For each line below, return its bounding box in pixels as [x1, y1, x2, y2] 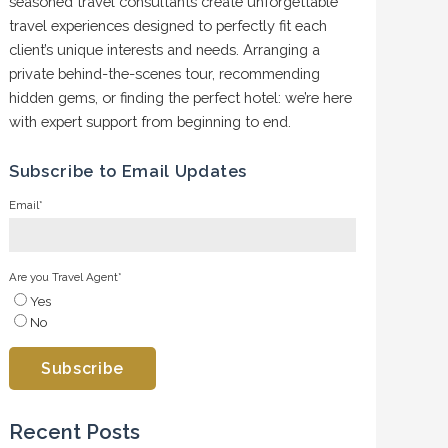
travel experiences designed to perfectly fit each [9, 17, 328, 34]
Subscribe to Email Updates [9, 162, 248, 181]
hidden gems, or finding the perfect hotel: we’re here [9, 89, 353, 106]
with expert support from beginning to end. [9, 113, 296, 130]
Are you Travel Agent [9, 270, 119, 284]
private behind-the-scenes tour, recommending [9, 65, 321, 82]
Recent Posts [9, 420, 141, 444]
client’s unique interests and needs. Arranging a [9, 41, 321, 58]
